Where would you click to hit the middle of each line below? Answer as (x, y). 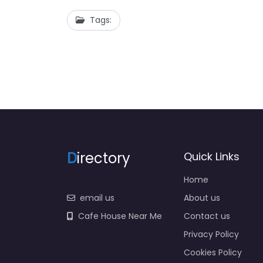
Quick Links (212, 156)
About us (202, 198)
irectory (104, 158)
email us (97, 198)
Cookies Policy (213, 252)
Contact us (207, 216)
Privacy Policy (211, 234)
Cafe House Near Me (120, 216)
